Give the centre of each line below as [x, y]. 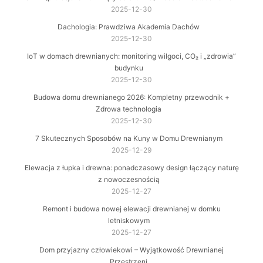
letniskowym [129, 221]
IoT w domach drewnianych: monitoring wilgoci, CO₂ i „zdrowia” [131, 56]
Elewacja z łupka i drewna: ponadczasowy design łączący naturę [131, 168]
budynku [129, 68]
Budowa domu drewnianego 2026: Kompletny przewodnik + [131, 97]
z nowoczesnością [129, 180]
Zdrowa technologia [129, 109]
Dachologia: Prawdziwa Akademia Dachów [129, 27]
